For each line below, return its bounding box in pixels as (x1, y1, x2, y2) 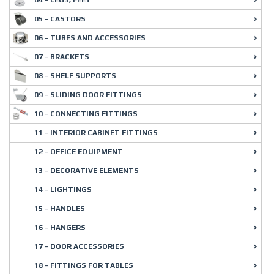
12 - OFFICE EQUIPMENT (34, 147, 123, 156)
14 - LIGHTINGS (34, 185, 92, 194)
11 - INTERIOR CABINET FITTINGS (34, 128, 158, 137)
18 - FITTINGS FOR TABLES (34, 261, 133, 270)
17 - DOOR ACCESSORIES (34, 242, 124, 251)
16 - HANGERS (34, 223, 86, 232)
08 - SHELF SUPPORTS (34, 72, 116, 80)
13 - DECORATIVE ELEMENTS (34, 166, 139, 175)
